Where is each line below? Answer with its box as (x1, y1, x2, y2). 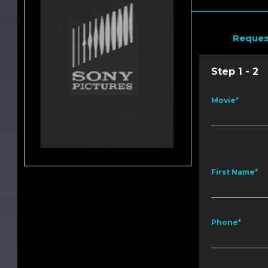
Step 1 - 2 (211, 66, 259, 78)
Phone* (211, 218, 242, 227)
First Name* (211, 167, 258, 177)
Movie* (211, 96, 239, 105)
